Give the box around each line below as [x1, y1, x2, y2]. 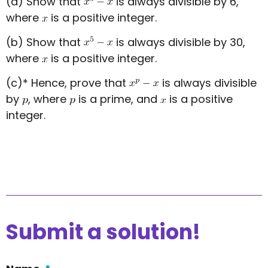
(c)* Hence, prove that [6, 75, 129, 91]
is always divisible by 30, [113, 35, 245, 50]
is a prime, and [75, 92, 160, 107]
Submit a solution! [6, 217, 200, 246]
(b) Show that [6, 35, 84, 50]
